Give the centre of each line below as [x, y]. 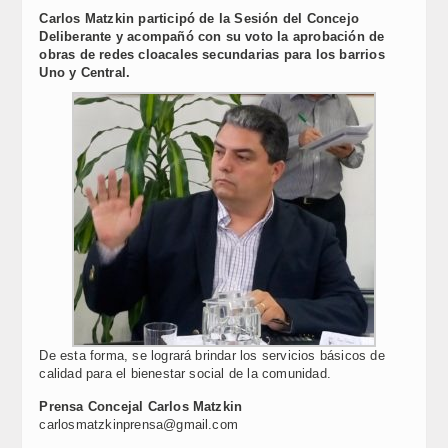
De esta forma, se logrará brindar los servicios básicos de [212, 355]
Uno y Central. [85, 72]
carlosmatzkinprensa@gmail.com [139, 424]
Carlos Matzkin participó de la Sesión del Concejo [199, 18]
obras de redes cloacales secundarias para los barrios [212, 54]
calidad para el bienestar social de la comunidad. [185, 373]
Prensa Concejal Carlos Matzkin [141, 406]
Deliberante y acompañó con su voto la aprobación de [212, 36]
